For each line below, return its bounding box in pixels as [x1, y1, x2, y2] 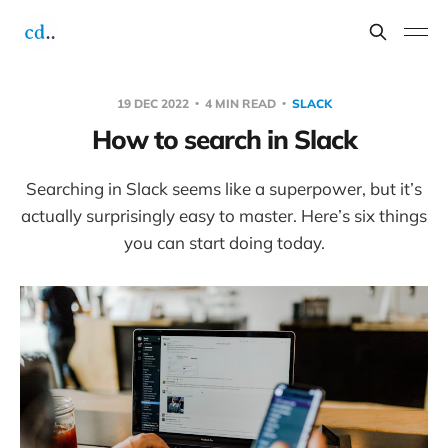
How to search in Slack [91, 123, 357, 156]
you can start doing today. [123, 232, 325, 253]
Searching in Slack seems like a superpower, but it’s [26, 178, 422, 199]
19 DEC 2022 [116, 96, 192, 111]
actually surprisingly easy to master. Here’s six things [21, 205, 427, 226]
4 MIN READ [201, 96, 279, 111]
